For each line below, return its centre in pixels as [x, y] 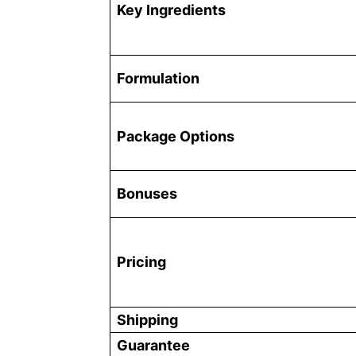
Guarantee [153, 345]
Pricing [141, 261]
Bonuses [147, 193]
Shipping [147, 319]
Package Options [176, 136]
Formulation [158, 78]
